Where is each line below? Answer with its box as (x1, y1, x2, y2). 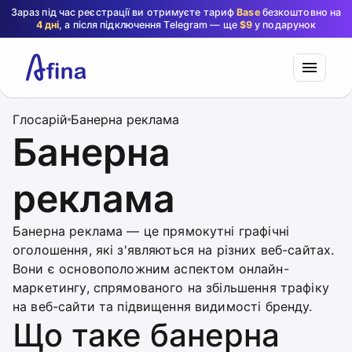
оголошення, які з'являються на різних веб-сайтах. (13, 242, 335, 258)
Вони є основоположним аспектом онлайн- (13, 261, 289, 277)
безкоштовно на (259, 6, 342, 18)
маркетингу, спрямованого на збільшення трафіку (13, 280, 329, 295)
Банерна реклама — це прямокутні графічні (13, 223, 289, 239)
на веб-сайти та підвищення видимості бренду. (13, 299, 313, 314)
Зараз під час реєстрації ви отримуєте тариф (10, 6, 237, 18)
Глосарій (13, 112, 68, 127)
